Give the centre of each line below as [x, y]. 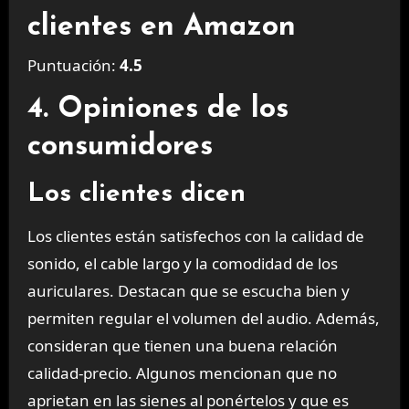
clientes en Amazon [161, 27]
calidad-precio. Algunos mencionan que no [182, 372]
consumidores [120, 147]
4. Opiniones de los [157, 110]
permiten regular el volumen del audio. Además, [203, 318]
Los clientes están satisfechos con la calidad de [195, 236]
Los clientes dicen [136, 194]
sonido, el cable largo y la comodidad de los [182, 263]
